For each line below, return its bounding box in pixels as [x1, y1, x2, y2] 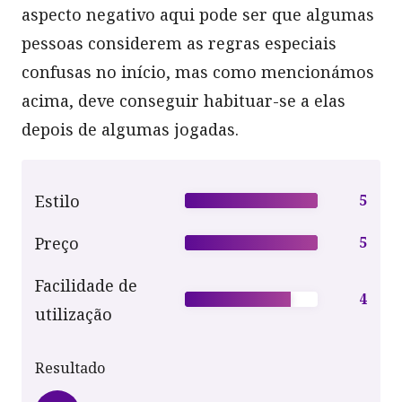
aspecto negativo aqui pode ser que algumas [22, 3, 374, 25]
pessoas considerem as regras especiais [22, 31, 336, 54]
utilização [35, 302, 112, 325]
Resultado [35, 357, 105, 378]
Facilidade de [35, 274, 137, 296]
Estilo [35, 189, 80, 212]
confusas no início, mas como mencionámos [22, 60, 374, 83]
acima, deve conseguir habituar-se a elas [22, 89, 345, 111]
